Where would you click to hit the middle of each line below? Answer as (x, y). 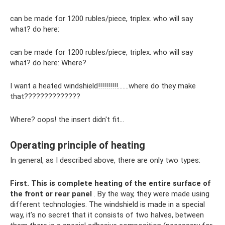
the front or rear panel (51, 194)
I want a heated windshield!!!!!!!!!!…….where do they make (103, 86)
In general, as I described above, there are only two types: (105, 160)
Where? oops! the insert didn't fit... (67, 120)
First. (20, 184)
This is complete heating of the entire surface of (121, 184)
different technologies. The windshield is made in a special (107, 205)
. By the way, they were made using (151, 194)
